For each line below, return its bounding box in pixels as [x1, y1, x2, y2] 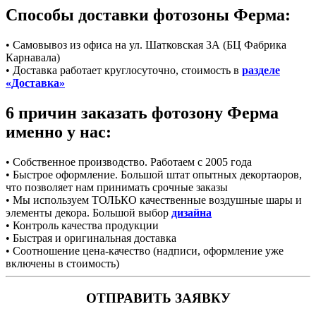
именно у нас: [6, 123, 111, 142]
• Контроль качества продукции [6, 219, 159, 232]
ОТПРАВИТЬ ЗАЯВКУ [85, 290, 231, 305]
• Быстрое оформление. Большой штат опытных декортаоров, [6, 169, 302, 181]
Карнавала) [6, 51, 60, 64]
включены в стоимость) [6, 257, 119, 270]
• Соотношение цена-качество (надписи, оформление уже [6, 245, 284, 257]
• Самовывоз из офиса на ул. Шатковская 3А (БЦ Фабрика [6, 39, 286, 51]
